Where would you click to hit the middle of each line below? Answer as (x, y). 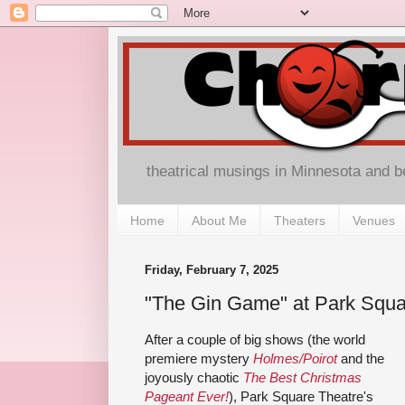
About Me (219, 220)
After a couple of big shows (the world (255, 339)
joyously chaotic (194, 377)
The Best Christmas (302, 377)
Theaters (300, 220)
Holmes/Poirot (295, 358)
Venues (374, 220)
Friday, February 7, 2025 (212, 270)
